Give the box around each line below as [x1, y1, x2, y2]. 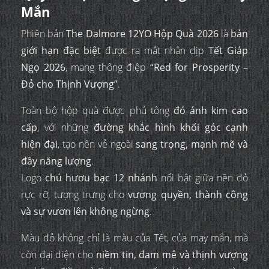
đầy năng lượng [21, 154, 91, 168]
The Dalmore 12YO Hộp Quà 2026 [66, 26, 219, 40]
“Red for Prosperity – [150, 60, 248, 74]
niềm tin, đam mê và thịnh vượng [95, 247, 249, 261]
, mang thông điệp [65, 60, 150, 74]
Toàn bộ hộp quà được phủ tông [21, 103, 174, 117]
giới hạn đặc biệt [21, 43, 101, 57]
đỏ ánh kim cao [173, 103, 249, 117]
